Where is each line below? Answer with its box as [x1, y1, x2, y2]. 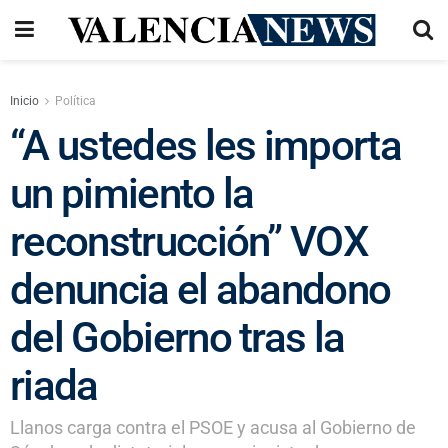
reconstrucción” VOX [10, 217, 369, 266]
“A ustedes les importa [10, 121, 402, 170]
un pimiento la [10, 169, 254, 218]
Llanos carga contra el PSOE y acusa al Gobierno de [10, 417, 416, 438]
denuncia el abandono [10, 265, 391, 314]
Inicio [10, 94, 39, 108]
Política [55, 94, 96, 108]
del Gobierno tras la [10, 313, 345, 362]
